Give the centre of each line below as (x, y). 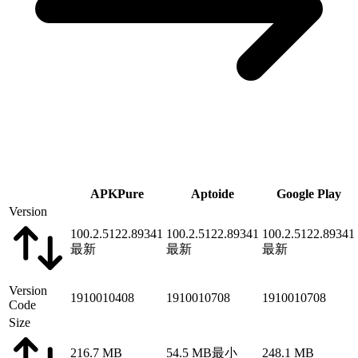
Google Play (308, 194)
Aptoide (213, 194)
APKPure (117, 194)
